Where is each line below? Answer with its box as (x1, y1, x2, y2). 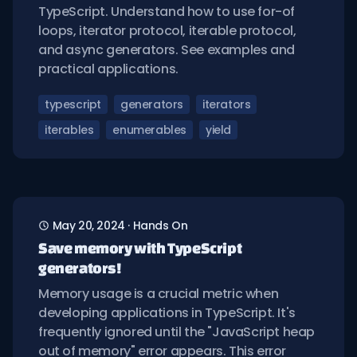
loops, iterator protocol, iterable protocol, (38, 22, 296, 40)
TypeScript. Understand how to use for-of (38, 2, 296, 21)
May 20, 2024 (52, 218, 125, 233)
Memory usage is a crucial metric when (38, 284, 279, 303)
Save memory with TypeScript (38, 239, 242, 257)
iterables (45, 122, 94, 138)
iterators (202, 96, 251, 112)
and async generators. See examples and (38, 41, 295, 59)
